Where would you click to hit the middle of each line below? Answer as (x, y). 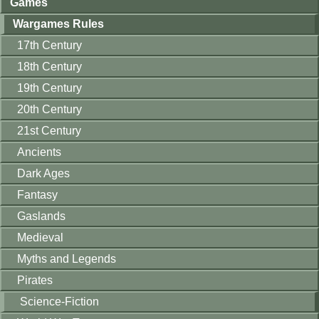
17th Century (49, 45)
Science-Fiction (59, 302)
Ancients (39, 152)
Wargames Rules (58, 24)
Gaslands (41, 216)
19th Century (49, 88)
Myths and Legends (67, 259)
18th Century (49, 67)
